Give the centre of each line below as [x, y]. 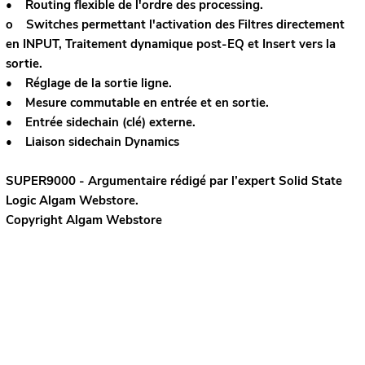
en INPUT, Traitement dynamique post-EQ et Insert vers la [170, 44]
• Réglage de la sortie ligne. [88, 84]
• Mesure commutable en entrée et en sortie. [139, 103]
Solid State [310, 181]
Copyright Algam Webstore [84, 220]
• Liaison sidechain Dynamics [92, 142]
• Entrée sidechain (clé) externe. [102, 123]
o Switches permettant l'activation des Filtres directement [175, 25]
